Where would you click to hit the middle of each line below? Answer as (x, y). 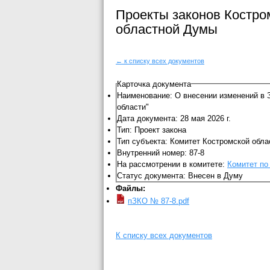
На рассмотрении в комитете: (172, 164)
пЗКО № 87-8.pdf (159, 201)
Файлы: (130, 188)
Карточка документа (154, 84)
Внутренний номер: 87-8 (161, 152)
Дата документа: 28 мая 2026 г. (174, 118)
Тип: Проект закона (152, 130)
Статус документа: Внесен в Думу (180, 175)
